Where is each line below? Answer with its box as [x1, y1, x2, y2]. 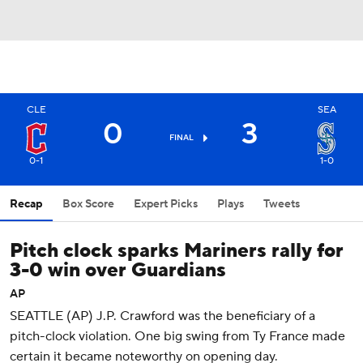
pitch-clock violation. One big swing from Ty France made [10, 328, 345, 344]
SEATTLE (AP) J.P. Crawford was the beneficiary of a [10, 308, 315, 324]
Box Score [62, 197, 114, 211]
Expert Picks [134, 197, 198, 211]
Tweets [263, 197, 300, 211]
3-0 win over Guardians [10, 258, 226, 283]
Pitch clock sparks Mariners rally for [10, 238, 344, 263]
